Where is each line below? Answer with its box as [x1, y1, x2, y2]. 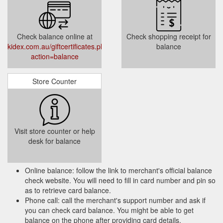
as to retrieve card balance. [25, 185, 111, 195]
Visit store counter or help [14, 125, 95, 136]
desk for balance [28, 135, 81, 146]
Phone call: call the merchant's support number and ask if [25, 195, 206, 205]
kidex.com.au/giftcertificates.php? [7, 41, 112, 51]
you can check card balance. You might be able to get [25, 205, 194, 215]
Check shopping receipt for [126, 31, 211, 41]
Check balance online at [16, 31, 93, 41]
